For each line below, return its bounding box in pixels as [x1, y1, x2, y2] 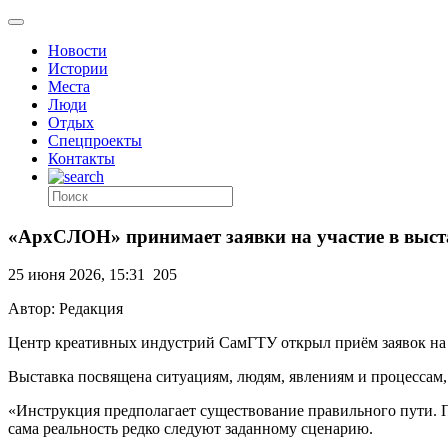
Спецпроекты [48, 132, 142, 149]
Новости [48, 42, 107, 59]
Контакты [48, 150, 115, 167]
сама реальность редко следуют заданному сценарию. [8, 420, 373, 438]
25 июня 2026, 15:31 [8, 266, 145, 284]
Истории [48, 60, 108, 77]
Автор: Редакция [8, 300, 123, 318]
